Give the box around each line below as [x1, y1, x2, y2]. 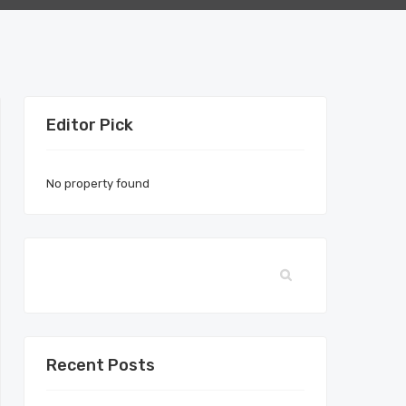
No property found [46, 177, 150, 190]
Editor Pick [46, 115, 133, 135]
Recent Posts [46, 355, 155, 375]
